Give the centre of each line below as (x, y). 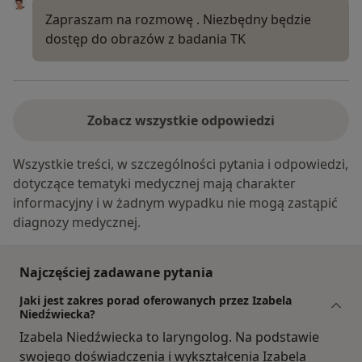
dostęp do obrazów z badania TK (145, 38)
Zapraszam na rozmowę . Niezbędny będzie (178, 19)
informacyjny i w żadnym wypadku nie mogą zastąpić (175, 203)
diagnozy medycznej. (77, 223)
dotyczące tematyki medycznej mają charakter (154, 184)
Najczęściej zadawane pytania (116, 273)
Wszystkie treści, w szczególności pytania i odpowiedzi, (181, 164)
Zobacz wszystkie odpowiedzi (181, 121)
